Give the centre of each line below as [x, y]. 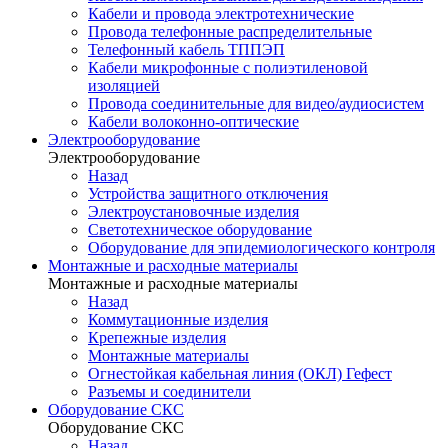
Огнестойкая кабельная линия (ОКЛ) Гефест [240, 373]
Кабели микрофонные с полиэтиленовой [228, 67]
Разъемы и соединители [169, 391]
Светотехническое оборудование [200, 229]
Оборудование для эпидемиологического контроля [261, 247]
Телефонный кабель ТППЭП [186, 49]
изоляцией [124, 85]
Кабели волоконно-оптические [193, 121]
